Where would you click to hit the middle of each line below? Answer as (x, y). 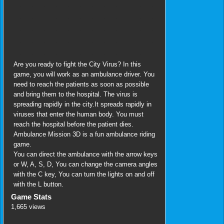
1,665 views (28, 206)
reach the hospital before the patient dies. (73, 124)
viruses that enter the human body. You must (78, 114)
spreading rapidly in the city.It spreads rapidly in (82, 104)
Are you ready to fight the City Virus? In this (77, 64)
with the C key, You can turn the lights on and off (84, 174)
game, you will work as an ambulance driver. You (84, 74)
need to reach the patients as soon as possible (81, 84)
